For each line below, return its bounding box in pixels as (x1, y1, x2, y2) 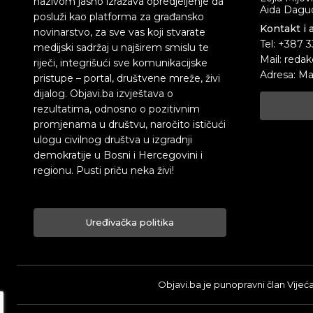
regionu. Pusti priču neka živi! (34, 164, 174, 177)
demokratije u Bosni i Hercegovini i (34, 149, 203, 162)
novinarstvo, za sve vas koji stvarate (34, 26, 205, 39)
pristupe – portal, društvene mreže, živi (34, 72, 220, 85)
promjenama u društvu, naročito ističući (34, 118, 226, 131)
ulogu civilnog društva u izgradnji (34, 133, 192, 147)
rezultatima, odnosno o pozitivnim (34, 103, 200, 116)
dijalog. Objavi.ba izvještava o (34, 87, 173, 101)
